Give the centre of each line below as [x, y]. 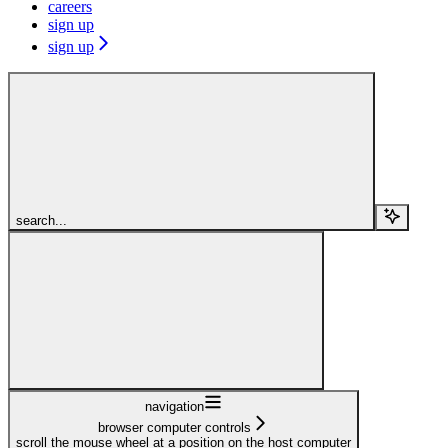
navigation [174, 406]
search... [41, 220]
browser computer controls [174, 427]
